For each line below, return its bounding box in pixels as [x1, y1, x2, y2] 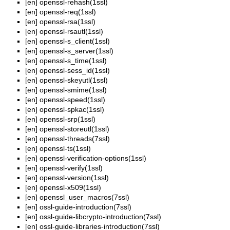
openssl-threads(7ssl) [40, 135, 110, 143]
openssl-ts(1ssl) [40, 144, 91, 153]
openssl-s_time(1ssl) [40, 56, 107, 65]
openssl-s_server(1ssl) [40, 47, 113, 55]
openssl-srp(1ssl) [40, 115, 95, 124]
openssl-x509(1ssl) [40, 183, 101, 192]
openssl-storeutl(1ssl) [40, 125, 109, 133]
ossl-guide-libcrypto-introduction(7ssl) [40, 213, 161, 221]
